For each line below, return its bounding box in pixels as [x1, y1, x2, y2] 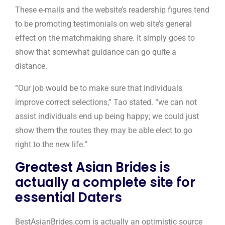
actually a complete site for [15, 173, 195, 191]
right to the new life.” [15, 140, 87, 149]
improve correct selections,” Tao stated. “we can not [15, 97, 197, 107]
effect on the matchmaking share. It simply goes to [15, 33, 195, 43]
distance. [15, 61, 47, 71]
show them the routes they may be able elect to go [15, 126, 192, 135]
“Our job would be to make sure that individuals [15, 83, 182, 93]
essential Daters [15, 188, 122, 206]
